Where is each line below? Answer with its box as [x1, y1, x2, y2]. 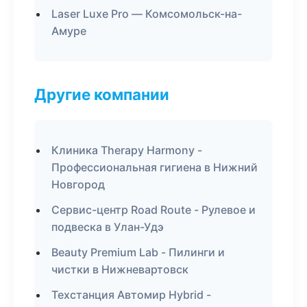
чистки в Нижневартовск [51, 262, 188, 276]
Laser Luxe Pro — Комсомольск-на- [51, 7, 242, 21]
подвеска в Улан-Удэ [51, 220, 164, 234]
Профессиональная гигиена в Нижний [51, 160, 258, 174]
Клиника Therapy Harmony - [51, 143, 202, 157]
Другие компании [34, 85, 169, 103]
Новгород [51, 177, 105, 191]
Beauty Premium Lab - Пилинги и [51, 245, 225, 259]
